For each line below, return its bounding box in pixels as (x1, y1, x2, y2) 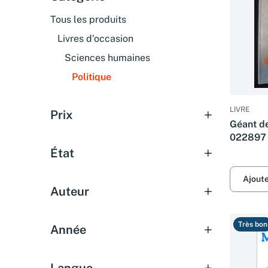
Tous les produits (50, 14, 126, 25)
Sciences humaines (65, 52, 150, 63)
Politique (72, 71, 111, 83)
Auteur (50, 184, 89, 199)
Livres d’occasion (57, 33, 133, 44)
